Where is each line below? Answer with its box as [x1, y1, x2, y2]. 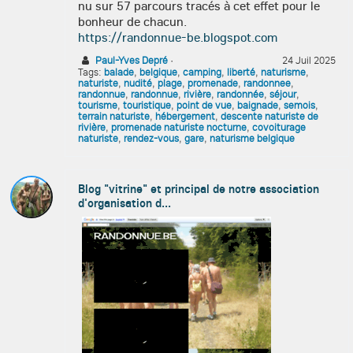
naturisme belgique [210, 132, 295, 144]
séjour [269, 87, 296, 100]
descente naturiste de [221, 110, 318, 122]
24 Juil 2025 [282, 54, 336, 66]
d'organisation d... [78, 195, 171, 210]
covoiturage [252, 121, 306, 133]
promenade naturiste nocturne [111, 121, 247, 133]
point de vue [176, 98, 232, 111]
